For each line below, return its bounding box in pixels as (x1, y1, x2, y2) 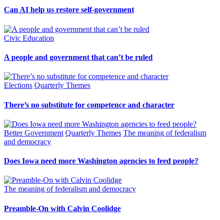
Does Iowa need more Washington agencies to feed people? (4, 157, 198, 165)
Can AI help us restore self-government (4, 5, 134, 14)
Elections (4, 81, 32, 90)
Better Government (4, 128, 63, 137)
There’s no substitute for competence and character (4, 100, 174, 109)
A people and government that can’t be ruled (4, 53, 153, 61)
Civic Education (4, 33, 54, 42)
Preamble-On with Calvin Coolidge (4, 204, 121, 213)
